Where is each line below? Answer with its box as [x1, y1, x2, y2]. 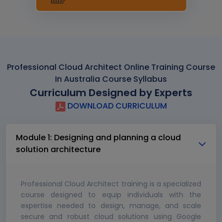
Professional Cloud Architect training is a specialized [21, 179, 201, 189]
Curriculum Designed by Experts [30, 86, 192, 100]
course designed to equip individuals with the [21, 190, 201, 200]
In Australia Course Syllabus [55, 73, 167, 85]
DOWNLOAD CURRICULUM [65, 100, 167, 112]
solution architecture [16, 144, 101, 156]
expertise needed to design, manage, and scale [21, 201, 201, 211]
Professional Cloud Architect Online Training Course [7, 61, 215, 73]
